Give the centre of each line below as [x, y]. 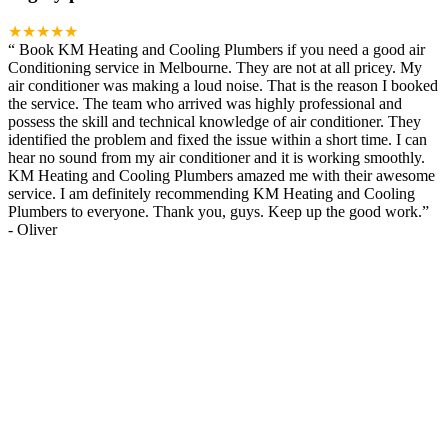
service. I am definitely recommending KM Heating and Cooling [211, 194]
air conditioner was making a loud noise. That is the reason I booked [223, 86]
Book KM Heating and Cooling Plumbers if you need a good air [222, 50]
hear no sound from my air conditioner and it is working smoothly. [216, 158]
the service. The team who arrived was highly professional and [205, 104]
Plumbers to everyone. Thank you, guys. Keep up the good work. [215, 212]
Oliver [37, 230]
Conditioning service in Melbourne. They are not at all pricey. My [215, 68]
